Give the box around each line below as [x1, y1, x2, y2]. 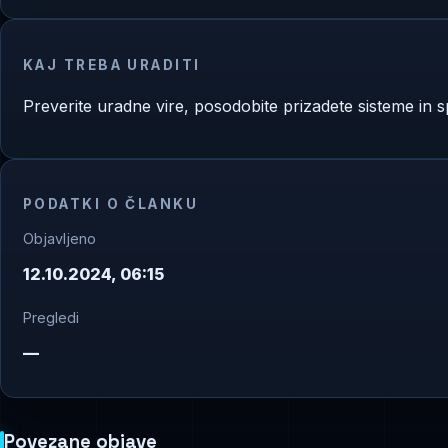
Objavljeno [23, 230, 96, 248]
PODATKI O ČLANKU [23, 195, 199, 212]
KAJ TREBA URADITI [23, 56, 201, 73]
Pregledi [23, 309, 79, 327]
